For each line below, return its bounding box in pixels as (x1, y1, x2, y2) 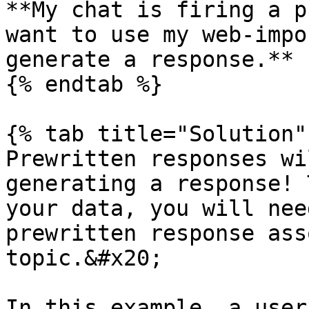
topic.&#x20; (6, 246, 163, 270)
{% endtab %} (6, 72, 163, 97)
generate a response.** (6, 47, 294, 72)
